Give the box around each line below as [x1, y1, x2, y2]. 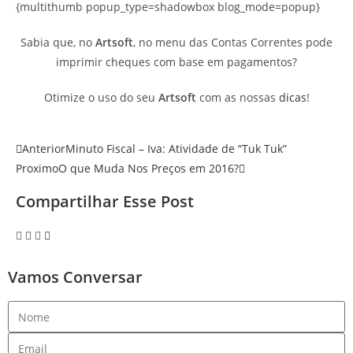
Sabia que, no [20, 35, 95, 50]
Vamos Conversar [8, 266, 143, 288]
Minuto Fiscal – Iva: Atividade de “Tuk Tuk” [65, 141, 287, 156]
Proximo [16, 161, 58, 176]
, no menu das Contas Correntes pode [133, 35, 333, 50]
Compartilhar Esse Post [16, 191, 194, 212]
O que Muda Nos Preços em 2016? [58, 161, 239, 176]
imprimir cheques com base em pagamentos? [56, 54, 297, 69]
